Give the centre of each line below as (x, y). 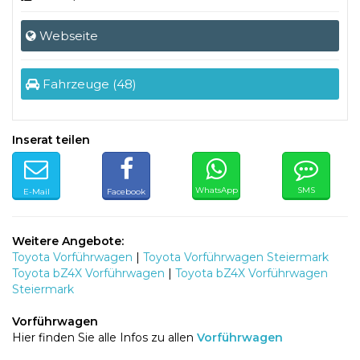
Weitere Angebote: (68, 241)
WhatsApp (216, 190)
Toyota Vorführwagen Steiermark (236, 257)
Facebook (126, 192)
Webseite (67, 36)
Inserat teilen (51, 140)
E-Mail (36, 192)
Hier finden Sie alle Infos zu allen (104, 337)
